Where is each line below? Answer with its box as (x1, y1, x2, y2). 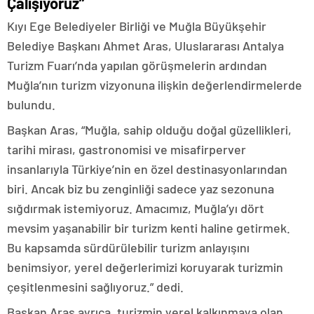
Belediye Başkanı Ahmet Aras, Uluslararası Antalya (7, 38, 284, 53)
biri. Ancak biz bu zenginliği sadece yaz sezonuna (7, 181, 274, 196)
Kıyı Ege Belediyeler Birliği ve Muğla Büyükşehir (7, 18, 266, 34)
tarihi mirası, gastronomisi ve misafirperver (7, 142, 246, 157)
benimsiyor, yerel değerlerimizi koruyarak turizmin (7, 259, 283, 275)
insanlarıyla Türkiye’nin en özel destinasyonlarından (7, 161, 287, 177)
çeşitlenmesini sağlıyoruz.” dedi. (7, 279, 184, 294)
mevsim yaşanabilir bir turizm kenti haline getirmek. (7, 220, 290, 235)
